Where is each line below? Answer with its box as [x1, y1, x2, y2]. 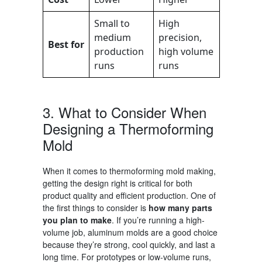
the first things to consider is [42, 201, 149, 213]
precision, [158, 30, 202, 44]
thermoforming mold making [109, 164, 213, 177]
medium [94, 30, 131, 44]
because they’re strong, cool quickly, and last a [42, 238, 215, 250]
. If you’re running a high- [111, 213, 205, 226]
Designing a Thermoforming [42, 118, 213, 139]
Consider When [111, 101, 206, 122]
